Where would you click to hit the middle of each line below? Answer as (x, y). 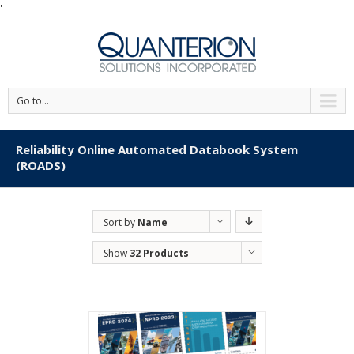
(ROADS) (41, 165)
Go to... (33, 101)
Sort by (120, 222)
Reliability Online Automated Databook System (157, 149)
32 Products (159, 253)
